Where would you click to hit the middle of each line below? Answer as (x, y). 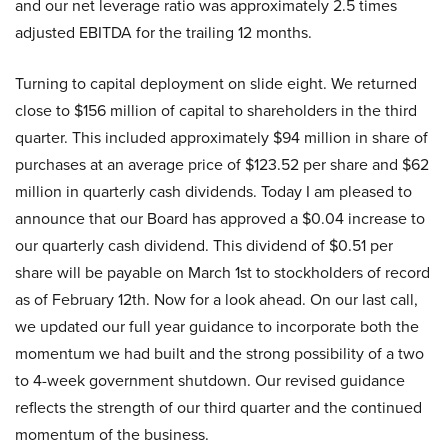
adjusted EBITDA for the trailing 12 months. (163, 33)
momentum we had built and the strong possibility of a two (219, 354)
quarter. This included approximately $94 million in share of (221, 138)
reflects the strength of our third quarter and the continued (218, 408)
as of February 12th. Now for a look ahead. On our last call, (216, 300)
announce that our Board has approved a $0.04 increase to (220, 219)
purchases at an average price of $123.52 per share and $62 (222, 165)
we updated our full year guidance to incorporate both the (217, 327)
